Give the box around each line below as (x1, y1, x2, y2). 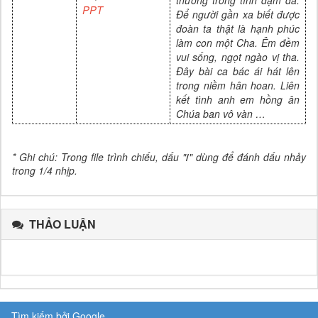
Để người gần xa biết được (176, 6, 300, 21)
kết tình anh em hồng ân (176, 92, 300, 106)
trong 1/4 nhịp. (12, 163, 77, 177)
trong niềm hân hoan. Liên (176, 77, 300, 92)
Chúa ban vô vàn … (176, 106, 265, 121)
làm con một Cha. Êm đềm (176, 35, 300, 50)
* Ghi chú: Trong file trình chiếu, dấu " (12, 149, 186, 164)
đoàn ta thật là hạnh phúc (176, 21, 300, 35)
